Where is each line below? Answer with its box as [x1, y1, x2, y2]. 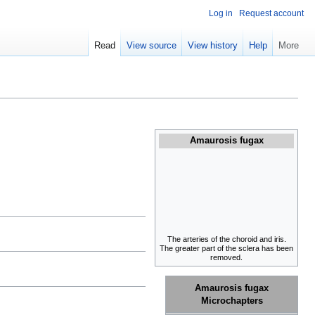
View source [127, 40, 176, 51]
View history [188, 40, 238, 51]
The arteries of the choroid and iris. [167, 235, 286, 244]
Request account [239, 8, 304, 18]
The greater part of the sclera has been [160, 244, 293, 253]
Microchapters [200, 295, 263, 306]
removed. [210, 253, 243, 262]
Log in [209, 8, 233, 18]
